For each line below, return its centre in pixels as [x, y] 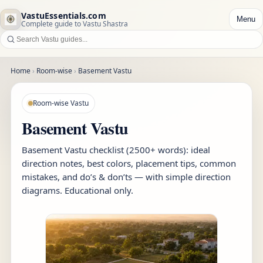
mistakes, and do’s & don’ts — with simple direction [126, 177]
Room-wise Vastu [61, 103]
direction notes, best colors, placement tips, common [129, 163]
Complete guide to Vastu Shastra [75, 23]
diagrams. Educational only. [77, 190]
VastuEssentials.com [64, 15]
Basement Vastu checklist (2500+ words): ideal [116, 150]
